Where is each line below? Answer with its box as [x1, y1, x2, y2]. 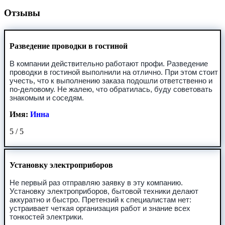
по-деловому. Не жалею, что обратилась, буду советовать [9, 84, 212, 93]
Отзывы [4, 7, 40, 18]
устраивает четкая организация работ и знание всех [9, 203, 190, 212]
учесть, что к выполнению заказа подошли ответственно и [9, 76, 212, 85]
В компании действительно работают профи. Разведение [9, 59, 208, 68]
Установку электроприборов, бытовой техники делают [9, 186, 198, 195]
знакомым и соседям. [9, 93, 84, 102]
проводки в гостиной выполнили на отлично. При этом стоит [9, 67, 218, 76]
